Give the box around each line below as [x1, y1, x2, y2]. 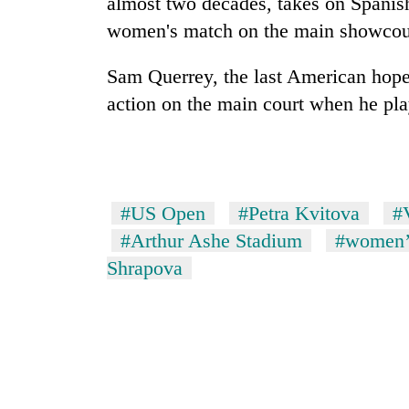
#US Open [121, 202, 205, 225]
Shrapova [107, 257, 183, 280]
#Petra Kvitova [238, 202, 360, 225]
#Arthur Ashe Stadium [121, 229, 302, 253]
